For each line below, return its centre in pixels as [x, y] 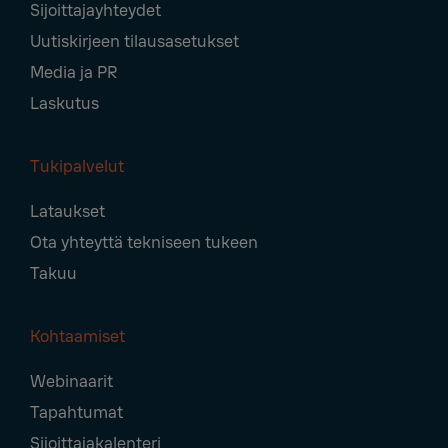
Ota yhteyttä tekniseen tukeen [144, 243]
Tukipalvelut [77, 167]
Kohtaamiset [77, 337]
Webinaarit [71, 382]
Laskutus [64, 104]
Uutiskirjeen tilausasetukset [134, 42]
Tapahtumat [76, 413]
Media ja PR [74, 73]
